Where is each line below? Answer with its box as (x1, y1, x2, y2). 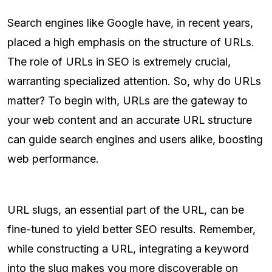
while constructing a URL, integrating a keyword (7, 242, 249, 256)
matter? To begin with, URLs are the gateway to (7, 94, 248, 107)
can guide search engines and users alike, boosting (7, 133, 263, 146)
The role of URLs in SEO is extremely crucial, (7, 55, 231, 69)
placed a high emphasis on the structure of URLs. (7, 36, 254, 49)
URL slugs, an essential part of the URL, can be (7, 203, 244, 217)
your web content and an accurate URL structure (7, 114, 252, 127)
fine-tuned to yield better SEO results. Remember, (7, 223, 256, 236)
